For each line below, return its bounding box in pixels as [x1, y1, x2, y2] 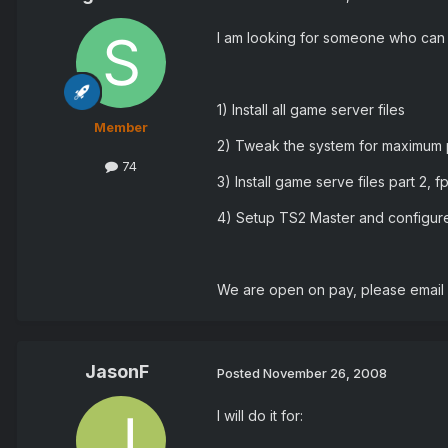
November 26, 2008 [263, 364, 387, 381]
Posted [217, 364, 263, 381]
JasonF [85, 361, 149, 383]
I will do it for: [217, 407, 303, 425]
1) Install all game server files [217, 101, 405, 119]
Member [94, 119, 148, 136]
